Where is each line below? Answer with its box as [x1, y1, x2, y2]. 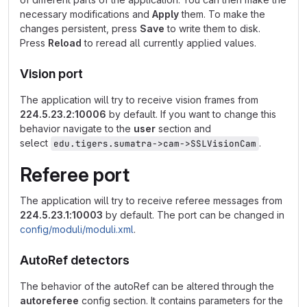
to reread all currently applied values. [82, 37, 256, 49]
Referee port [20, 163, 130, 186]
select [20, 137, 51, 149]
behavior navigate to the [20, 123, 134, 134]
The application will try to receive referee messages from [20, 195, 282, 206]
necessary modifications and [20, 8, 152, 20]
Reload [48, 37, 82, 49]
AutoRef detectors [20, 253, 130, 267]
